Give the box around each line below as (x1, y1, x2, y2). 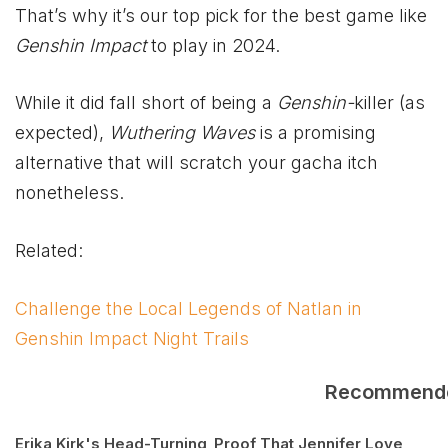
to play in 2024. (151, 34, 280, 56)
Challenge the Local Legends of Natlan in (15, 297, 362, 319)
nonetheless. (15, 182, 124, 204)
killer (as (354, 92, 425, 114)
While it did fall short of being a (15, 92, 277, 114)
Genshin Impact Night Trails (15, 327, 249, 349)
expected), (15, 122, 109, 144)
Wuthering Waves (109, 122, 260, 144)
